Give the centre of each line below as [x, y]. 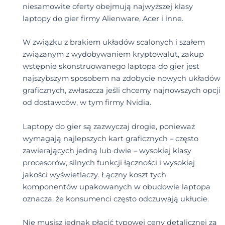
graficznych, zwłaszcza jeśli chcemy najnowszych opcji [121, 91]
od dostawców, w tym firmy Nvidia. [87, 103]
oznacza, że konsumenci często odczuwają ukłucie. [117, 199]
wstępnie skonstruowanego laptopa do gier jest [111, 67]
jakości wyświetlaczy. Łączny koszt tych [94, 175]
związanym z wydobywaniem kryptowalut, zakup [113, 54]
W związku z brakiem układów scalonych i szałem [114, 42]
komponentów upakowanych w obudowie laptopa [116, 187]
